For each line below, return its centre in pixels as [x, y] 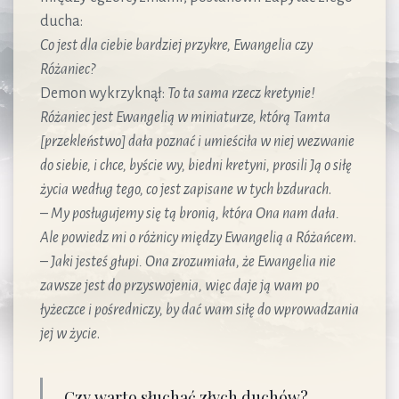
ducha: [61, 21]
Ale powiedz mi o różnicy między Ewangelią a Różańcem [197, 237]
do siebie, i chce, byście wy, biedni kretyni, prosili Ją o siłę [196, 165]
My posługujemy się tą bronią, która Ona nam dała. [195, 213]
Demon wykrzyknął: [104, 93]
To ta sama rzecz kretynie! [241, 93]
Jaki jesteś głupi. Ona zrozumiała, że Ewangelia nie [193, 261]
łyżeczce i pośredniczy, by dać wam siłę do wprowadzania [199, 309]
